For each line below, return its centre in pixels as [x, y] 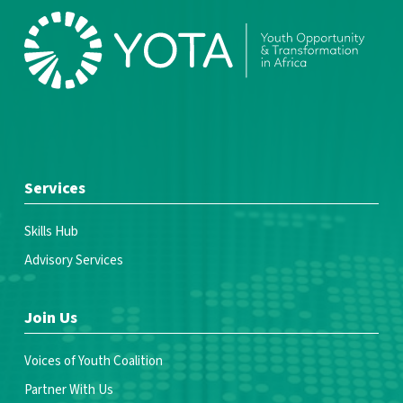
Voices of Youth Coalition [93, 361]
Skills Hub [51, 232]
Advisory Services [73, 260]
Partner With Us [68, 390]
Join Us [50, 318]
